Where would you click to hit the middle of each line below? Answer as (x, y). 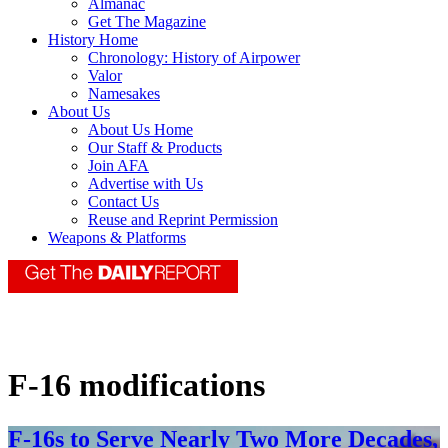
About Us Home (140, 130)
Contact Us (123, 202)
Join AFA (118, 166)
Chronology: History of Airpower (194, 58)
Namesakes (124, 94)
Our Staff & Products (155, 148)
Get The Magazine (147, 22)
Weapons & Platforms (117, 238)
